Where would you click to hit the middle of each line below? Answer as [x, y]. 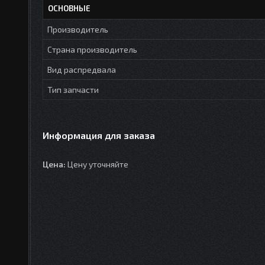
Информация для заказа [99, 135]
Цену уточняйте [97, 164]
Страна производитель [92, 50]
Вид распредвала [82, 70]
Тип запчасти [73, 90]
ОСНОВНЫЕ [69, 9]
